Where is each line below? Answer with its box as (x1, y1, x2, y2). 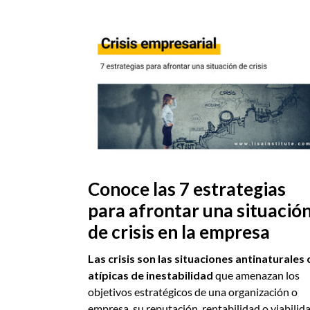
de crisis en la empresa (88, 221, 270, 244)
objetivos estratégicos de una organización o (88, 285, 298, 299)
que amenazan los (215, 268, 300, 282)
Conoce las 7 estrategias (88, 178, 286, 201)
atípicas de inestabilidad (88, 268, 213, 282)
